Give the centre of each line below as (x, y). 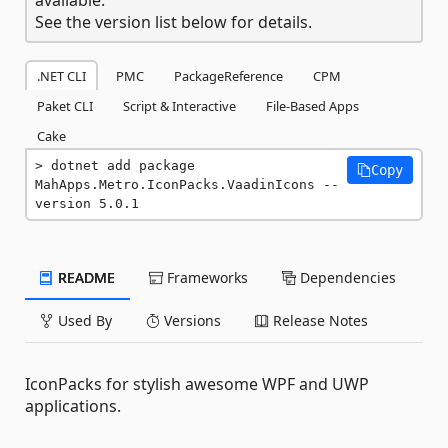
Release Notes (318, 320)
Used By (83, 320)
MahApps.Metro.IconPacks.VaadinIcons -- (187, 184)
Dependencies (346, 277)
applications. (73, 405)
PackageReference (228, 75)
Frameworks (205, 277)
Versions (190, 320)
